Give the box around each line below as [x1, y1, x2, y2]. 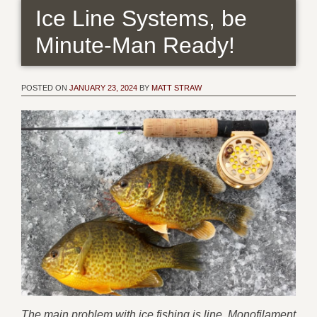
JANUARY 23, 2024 [69, 83, 137, 92]
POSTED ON [21, 83, 69, 92]
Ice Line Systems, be [35, 6, 247, 31]
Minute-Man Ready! [35, 33, 235, 58]
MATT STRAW [151, 83, 202, 92]
